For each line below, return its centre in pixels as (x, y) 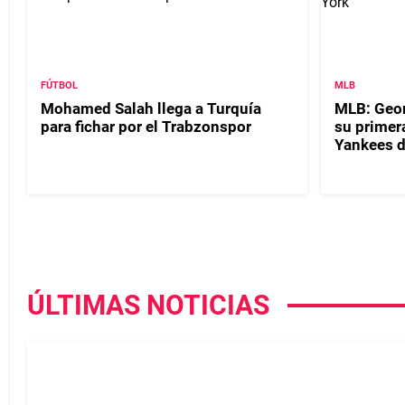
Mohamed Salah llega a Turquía (151, 108)
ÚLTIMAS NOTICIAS (148, 305)
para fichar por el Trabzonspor (146, 126)
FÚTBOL (59, 85)
